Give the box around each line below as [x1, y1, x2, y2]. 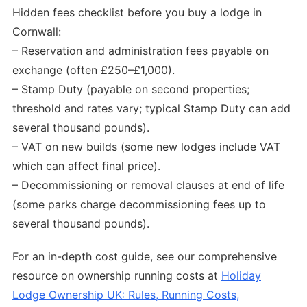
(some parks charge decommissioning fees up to [12, 197, 266, 211]
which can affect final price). [12, 158, 160, 173]
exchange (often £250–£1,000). [12, 62, 175, 77]
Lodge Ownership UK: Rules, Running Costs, [12, 288, 239, 302]
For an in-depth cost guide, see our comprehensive [12, 249, 277, 264]
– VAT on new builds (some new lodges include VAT [12, 139, 280, 153]
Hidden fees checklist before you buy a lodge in [12, 5, 262, 19]
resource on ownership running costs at [12, 269, 221, 283]
